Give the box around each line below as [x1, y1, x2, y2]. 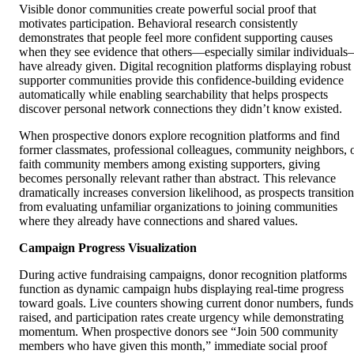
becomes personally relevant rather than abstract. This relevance [19, 171, 336, 186]
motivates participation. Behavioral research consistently [19, 17, 298, 31]
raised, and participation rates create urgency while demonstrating [19, 311, 344, 325]
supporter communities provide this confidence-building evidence [19, 73, 344, 88]
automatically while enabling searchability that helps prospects [19, 88, 328, 102]
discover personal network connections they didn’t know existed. [19, 102, 342, 116]
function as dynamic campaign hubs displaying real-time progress [19, 282, 344, 296]
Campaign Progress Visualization [19, 241, 197, 255]
